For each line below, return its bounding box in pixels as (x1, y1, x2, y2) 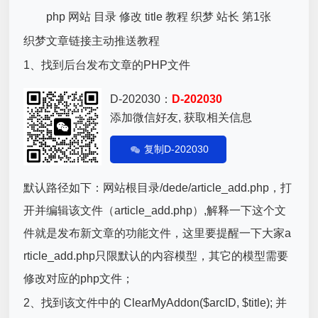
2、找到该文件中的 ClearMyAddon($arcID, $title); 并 (23, 296, 287, 309)
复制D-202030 (144, 143, 209, 155)
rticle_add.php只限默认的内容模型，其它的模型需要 (23, 249, 289, 262)
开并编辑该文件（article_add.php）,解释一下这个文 (23, 204, 287, 216)
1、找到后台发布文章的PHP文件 (23, 59, 191, 71)
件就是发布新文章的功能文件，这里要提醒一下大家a (23, 226, 292, 239)
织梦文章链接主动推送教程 (23, 35, 160, 47)
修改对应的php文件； (23, 272, 134, 285)
